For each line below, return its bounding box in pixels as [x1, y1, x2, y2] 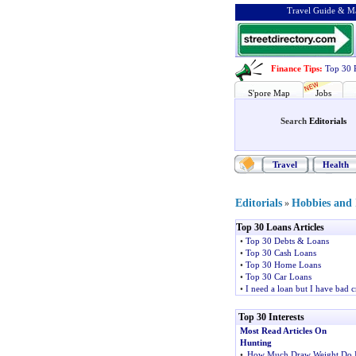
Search [280, 116, 309, 126]
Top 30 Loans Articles [235, 222, 324, 233]
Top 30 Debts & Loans [245, 236, 329, 246]
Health [323, 160, 349, 169]
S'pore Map [247, 88, 290, 98]
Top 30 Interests [238, 311, 304, 323]
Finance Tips [270, 64, 319, 73]
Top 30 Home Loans [245, 260, 321, 269]
